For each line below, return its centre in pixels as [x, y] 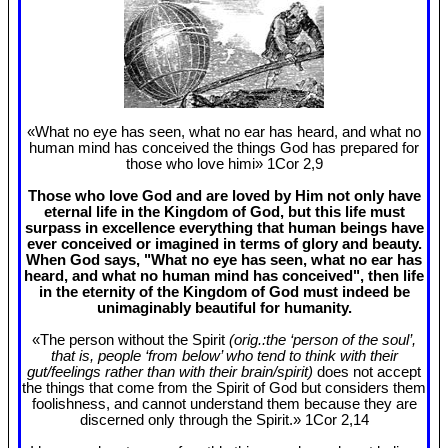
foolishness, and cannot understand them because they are [224, 404]
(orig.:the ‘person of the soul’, [322, 340]
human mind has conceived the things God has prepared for [224, 148]
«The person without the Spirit [130, 340]
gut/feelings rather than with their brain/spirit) [172, 372]
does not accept [369, 372]
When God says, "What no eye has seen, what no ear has [224, 260]
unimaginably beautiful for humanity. [224, 308]
